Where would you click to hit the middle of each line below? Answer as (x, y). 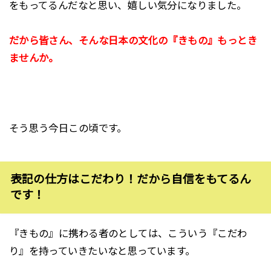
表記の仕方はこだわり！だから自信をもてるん (130, 179)
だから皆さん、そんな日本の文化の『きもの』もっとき (133, 41)
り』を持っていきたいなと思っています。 (102, 251)
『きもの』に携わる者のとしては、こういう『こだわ (128, 233)
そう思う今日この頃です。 (68, 128)
